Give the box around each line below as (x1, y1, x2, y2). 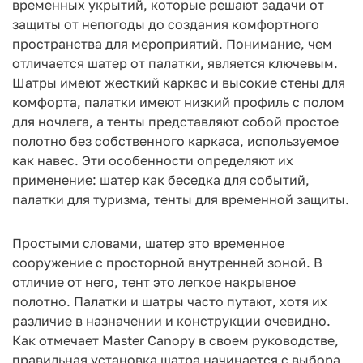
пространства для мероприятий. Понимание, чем (12, 36, 332, 52)
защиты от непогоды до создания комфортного (12, 16, 319, 32)
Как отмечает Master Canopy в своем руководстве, (12, 332, 339, 348)
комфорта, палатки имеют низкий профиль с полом (12, 94, 344, 110)
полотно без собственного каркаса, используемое (12, 133, 339, 149)
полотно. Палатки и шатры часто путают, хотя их (12, 293, 327, 310)
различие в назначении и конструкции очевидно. (12, 313, 331, 329)
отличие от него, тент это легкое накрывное (12, 274, 296, 290)
